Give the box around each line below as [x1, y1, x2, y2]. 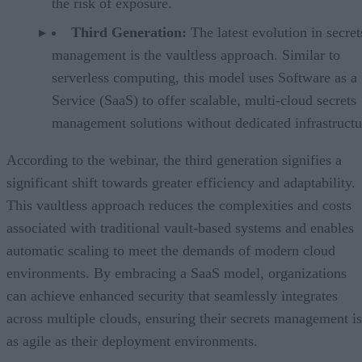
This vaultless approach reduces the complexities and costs [6, 197, 351, 214]
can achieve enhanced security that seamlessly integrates [6, 288, 338, 305]
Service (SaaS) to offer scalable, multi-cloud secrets [52, 92, 356, 109]
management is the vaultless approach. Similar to [52, 47, 340, 64]
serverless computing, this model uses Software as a [52, 69, 357, 86]
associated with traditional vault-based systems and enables [6, 220, 354, 237]
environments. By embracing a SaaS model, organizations [6, 265, 347, 282]
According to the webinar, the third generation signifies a [6, 152, 342, 169]
